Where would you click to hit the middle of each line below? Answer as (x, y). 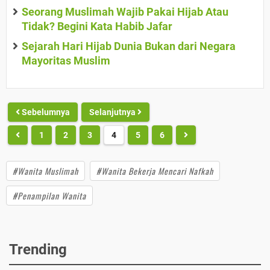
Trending (38, 250)
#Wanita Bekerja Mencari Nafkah (155, 171)
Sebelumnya (45, 112)
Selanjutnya (113, 112)
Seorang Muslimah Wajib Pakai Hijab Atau (125, 12)
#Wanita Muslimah (46, 171)
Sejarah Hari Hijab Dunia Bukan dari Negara (129, 46)
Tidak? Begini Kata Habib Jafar (97, 27)
